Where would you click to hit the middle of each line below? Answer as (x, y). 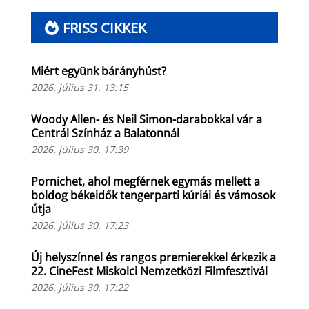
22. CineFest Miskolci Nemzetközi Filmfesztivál (149, 271)
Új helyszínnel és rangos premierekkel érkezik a (153, 258)
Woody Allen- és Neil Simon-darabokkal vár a (146, 120)
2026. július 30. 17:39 (79, 150)
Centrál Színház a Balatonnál (105, 133)
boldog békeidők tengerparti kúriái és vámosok (153, 196)
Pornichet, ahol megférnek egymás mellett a (145, 182)
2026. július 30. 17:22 (79, 288)
